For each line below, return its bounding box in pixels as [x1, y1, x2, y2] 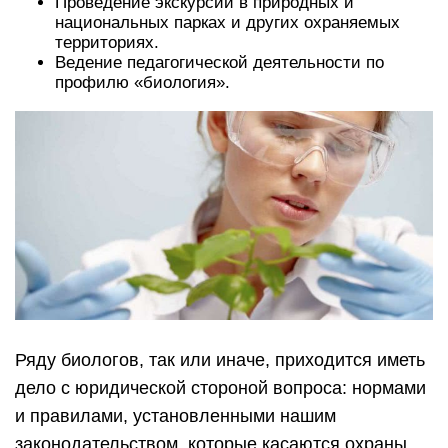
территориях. [55, 33, 159, 53]
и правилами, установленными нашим [15, 406, 336, 427]
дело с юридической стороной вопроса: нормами [15, 378, 426, 399]
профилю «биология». [55, 73, 230, 93]
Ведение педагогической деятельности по [55, 53, 384, 73]
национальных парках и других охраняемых [55, 13, 400, 33]
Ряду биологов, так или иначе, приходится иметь [15, 350, 425, 371]
